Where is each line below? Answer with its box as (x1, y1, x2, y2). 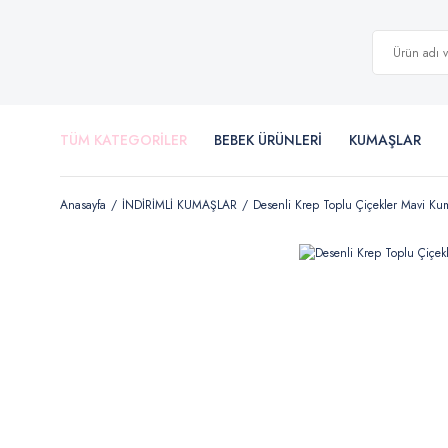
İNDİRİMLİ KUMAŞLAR (122, 196, 237, 214)
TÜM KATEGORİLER (60, 130, 187, 150)
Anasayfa (60, 196, 106, 214)
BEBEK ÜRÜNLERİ (214, 130, 322, 150)
